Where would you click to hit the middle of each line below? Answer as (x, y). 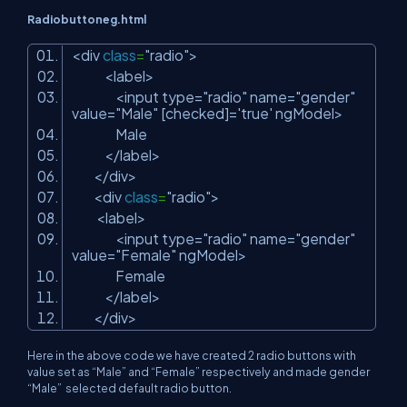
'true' (255, 113)
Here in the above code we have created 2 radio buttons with (192, 355)
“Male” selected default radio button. (129, 388)
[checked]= (198, 113)
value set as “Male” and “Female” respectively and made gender (199, 372)
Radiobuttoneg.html (87, 19)
